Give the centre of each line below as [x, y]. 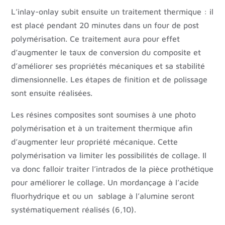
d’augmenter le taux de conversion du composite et [106, 52]
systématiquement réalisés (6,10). [74, 210]
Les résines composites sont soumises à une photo [104, 115]
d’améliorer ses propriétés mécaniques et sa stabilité [108, 66]
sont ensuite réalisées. [52, 93]
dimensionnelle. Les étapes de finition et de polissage [109, 80]
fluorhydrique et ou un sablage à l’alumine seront [103, 196]
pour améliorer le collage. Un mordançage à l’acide [105, 183]
